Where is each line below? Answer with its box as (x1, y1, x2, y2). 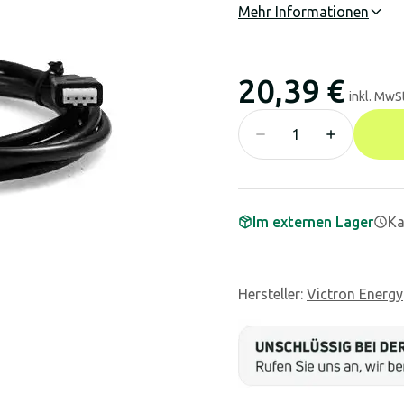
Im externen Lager (252, 214, 373, 230)
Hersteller (238, 286, 300, 302)
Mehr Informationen (238, 4, 369, 20)
